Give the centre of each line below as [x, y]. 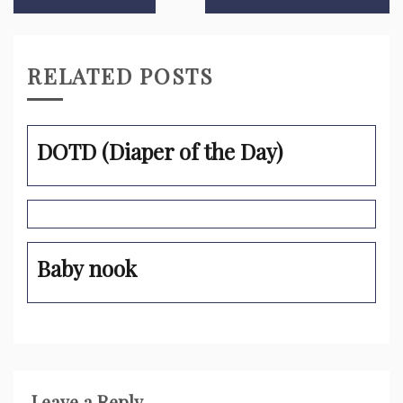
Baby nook [87, 268]
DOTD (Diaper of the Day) [160, 151]
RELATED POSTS [121, 75]
